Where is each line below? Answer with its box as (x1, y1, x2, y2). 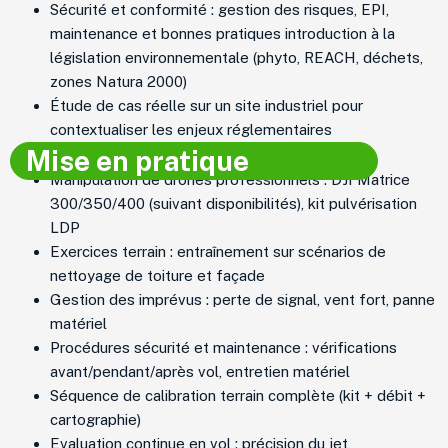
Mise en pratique (26, 143, 249, 177)
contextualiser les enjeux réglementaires (50, 120, 332, 138)
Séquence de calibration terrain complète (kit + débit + (50, 386, 426, 404)
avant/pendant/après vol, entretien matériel (50, 362, 350, 380)
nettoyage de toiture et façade (50, 266, 265, 284)
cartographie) (50, 410, 141, 428)
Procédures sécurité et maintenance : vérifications (50, 338, 397, 356)
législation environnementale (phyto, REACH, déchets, (50, 48, 423, 66)
